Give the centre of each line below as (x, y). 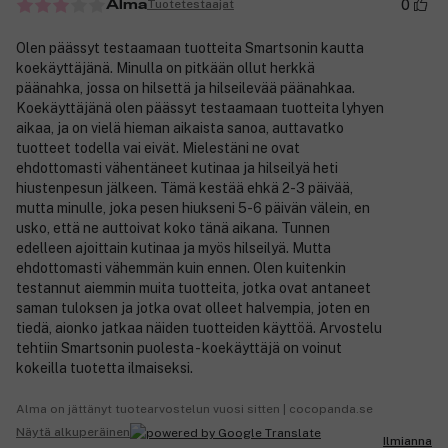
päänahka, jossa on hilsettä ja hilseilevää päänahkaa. (185, 87)
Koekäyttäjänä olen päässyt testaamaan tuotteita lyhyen (200, 107)
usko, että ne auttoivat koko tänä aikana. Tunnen (173, 227)
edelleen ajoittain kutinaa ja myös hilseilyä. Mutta (173, 247)
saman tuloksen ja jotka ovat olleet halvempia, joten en (193, 307)
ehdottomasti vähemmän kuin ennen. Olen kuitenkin (181, 267)
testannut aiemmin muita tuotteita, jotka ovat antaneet (193, 287)
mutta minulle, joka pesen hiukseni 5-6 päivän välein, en (193, 207)
